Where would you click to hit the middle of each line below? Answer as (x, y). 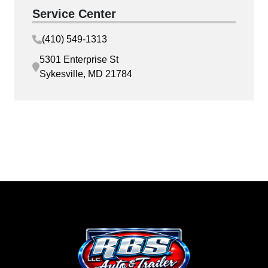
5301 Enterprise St (79, 60)
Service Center (74, 14)
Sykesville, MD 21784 (86, 74)
